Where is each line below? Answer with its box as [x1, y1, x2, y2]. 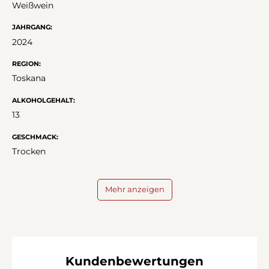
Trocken [12, 146, 46, 156]
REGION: [12, 60, 41, 68]
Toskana [12, 73, 46, 83]
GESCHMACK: [12, 133, 58, 141]
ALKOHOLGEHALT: [12, 97, 75, 105]
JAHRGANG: [12, 23, 52, 32]
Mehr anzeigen [104, 184, 165, 194]
